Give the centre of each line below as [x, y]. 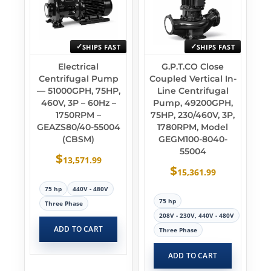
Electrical [78, 67]
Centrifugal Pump [78, 79]
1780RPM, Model [193, 127]
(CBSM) [78, 139]
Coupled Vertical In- [193, 79]
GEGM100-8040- [193, 139]
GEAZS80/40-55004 [78, 127]
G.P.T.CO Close [193, 67]
